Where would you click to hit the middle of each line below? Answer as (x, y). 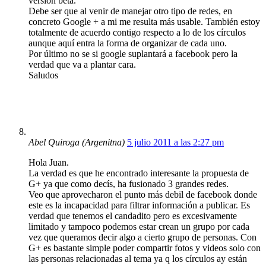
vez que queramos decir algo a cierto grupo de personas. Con (142, 237)
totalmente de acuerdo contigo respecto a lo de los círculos (137, 32)
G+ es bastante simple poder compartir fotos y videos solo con (145, 248)
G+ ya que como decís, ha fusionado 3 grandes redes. (129, 183)
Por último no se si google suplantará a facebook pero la (133, 53)
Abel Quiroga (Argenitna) (77, 142)
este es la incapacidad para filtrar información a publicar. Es (139, 205)
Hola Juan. (49, 162)
